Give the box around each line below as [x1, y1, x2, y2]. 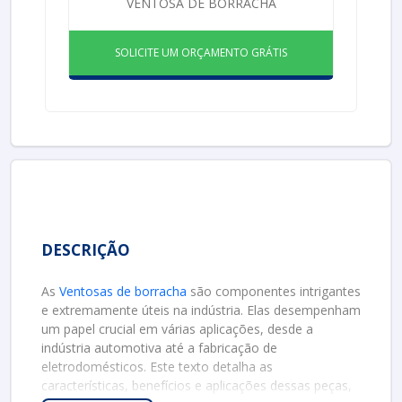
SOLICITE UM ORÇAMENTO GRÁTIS [115, 45, 287, 60]
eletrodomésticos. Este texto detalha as [41, 358, 273, 375]
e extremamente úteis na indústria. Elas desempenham [41, 301, 361, 319]
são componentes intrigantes [187, 283, 361, 300]
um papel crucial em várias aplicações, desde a [41, 320, 313, 337]
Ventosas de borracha [59, 283, 187, 300]
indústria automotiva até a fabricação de [41, 339, 277, 356]
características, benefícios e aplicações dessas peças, [41, 377, 352, 394]
